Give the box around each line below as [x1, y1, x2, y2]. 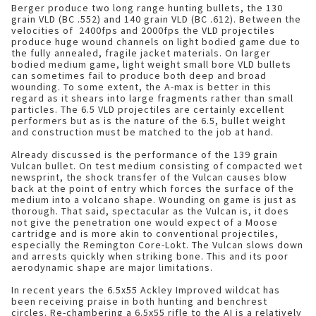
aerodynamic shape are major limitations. [11, 261, 216, 274]
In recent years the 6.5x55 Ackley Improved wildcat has [11, 284, 280, 296]
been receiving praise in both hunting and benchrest [11, 295, 267, 308]
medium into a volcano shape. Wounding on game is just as [11, 193, 297, 206]
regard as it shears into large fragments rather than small [11, 92, 293, 104]
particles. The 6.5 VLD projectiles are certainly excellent [11, 103, 284, 116]
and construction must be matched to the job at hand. [11, 126, 274, 138]
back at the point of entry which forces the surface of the [11, 182, 294, 195]
